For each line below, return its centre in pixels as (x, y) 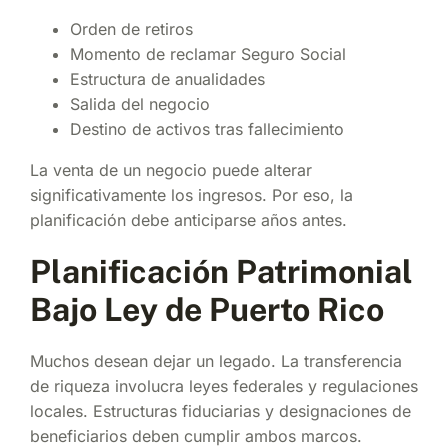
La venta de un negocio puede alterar (171, 169)
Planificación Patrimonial (221, 271)
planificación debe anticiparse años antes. (188, 219)
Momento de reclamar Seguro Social (208, 53)
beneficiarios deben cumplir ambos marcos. (196, 435)
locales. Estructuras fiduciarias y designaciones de (220, 410)
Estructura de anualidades (167, 78)
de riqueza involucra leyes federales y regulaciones (224, 385)
